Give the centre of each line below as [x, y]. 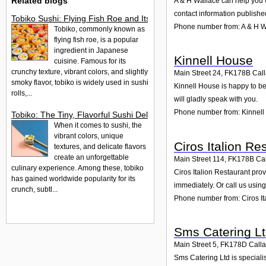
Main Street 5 [195, 245]
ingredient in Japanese [91, 50]
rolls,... [22, 93]
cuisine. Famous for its [90, 61]
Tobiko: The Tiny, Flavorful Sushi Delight [86, 114]
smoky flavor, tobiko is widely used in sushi [80, 82]
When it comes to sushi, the [98, 125]
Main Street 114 [199, 159]
